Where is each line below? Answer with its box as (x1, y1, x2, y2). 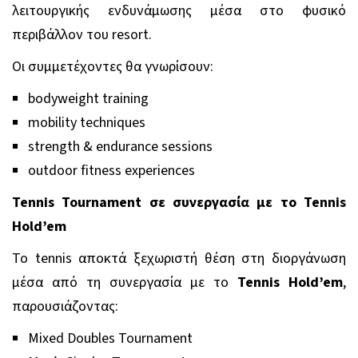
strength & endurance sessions (28, 136, 213, 157)
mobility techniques (28, 112, 145, 133)
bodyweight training (28, 88, 149, 109)
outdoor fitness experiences (28, 160, 195, 181)
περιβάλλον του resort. (12, 24, 152, 45)
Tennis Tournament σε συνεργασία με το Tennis (12, 192, 346, 213)
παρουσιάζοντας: (12, 296, 118, 316)
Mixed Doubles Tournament (28, 328, 193, 348)
